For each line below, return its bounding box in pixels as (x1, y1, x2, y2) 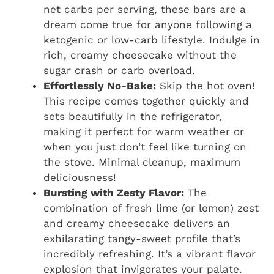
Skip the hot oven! (156, 79, 255, 92)
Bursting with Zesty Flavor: (43, 186, 184, 199)
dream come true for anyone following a (43, 18, 252, 31)
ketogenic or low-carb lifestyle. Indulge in (43, 33, 260, 46)
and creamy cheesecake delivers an (43, 217, 230, 229)
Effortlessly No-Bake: (43, 79, 156, 92)
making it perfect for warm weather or (43, 125, 244, 138)
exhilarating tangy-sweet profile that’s (43, 232, 240, 245)
